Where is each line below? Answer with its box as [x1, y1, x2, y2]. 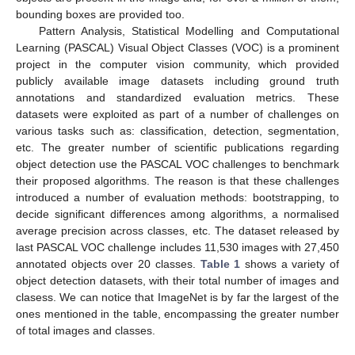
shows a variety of [240, 257, 340, 270]
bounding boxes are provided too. [16, 7, 185, 21]
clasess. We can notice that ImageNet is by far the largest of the [16, 290, 339, 303]
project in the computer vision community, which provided [16, 57, 339, 71]
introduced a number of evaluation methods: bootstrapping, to [16, 190, 339, 204]
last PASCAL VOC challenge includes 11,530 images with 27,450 [16, 240, 339, 254]
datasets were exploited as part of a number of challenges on [16, 107, 339, 120]
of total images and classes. [16, 323, 155, 337]
